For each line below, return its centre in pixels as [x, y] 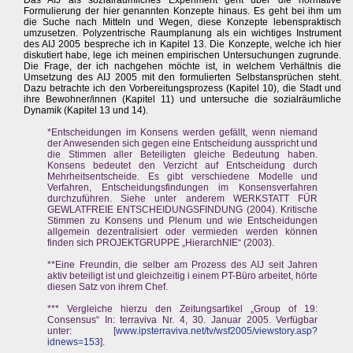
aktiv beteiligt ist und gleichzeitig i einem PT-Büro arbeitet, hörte [183, 276]
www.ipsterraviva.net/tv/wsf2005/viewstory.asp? [217, 331]
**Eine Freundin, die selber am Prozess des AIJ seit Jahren [183, 265]
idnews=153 [74, 342]
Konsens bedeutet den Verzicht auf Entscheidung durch [183, 165]
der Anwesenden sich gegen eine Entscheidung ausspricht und [183, 143]
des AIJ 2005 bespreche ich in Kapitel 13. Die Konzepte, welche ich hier [183, 44]
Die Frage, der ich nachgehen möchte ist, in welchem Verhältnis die [183, 66]
